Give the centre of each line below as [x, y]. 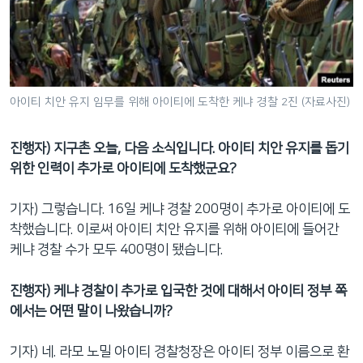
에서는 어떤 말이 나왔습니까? [91, 311]
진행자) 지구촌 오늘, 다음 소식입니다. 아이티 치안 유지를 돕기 [179, 148]
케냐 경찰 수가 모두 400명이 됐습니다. [116, 250]
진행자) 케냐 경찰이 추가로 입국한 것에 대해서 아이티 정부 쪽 [178, 290]
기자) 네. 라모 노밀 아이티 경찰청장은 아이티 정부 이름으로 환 [179, 352]
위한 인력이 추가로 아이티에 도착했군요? [123, 168]
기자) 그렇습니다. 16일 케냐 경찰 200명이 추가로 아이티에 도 [180, 209]
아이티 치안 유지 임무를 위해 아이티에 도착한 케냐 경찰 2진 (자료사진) [180, 102]
